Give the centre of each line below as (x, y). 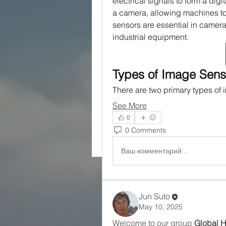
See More (130, 105)
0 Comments (146, 130)
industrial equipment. (151, 37)
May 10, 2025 (161, 207)
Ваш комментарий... (154, 151)
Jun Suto (154, 196)
